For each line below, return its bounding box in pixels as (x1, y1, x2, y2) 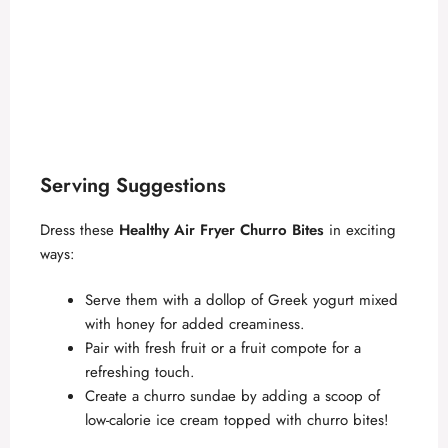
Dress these (40, 218, 119, 241)
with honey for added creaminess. (85, 313, 305, 336)
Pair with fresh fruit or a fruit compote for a (85, 337, 361, 360)
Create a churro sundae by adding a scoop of (85, 385, 380, 408)
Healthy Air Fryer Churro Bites (119, 218, 324, 241)
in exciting (324, 218, 396, 241)
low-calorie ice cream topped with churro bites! (85, 409, 389, 432)
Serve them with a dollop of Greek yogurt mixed (85, 289, 398, 312)
